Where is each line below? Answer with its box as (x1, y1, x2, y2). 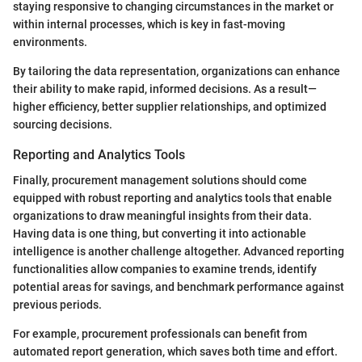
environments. (13, 36, 87, 49)
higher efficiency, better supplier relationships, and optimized (13, 100, 326, 114)
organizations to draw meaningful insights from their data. (13, 209, 312, 223)
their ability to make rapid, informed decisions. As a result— (13, 82, 317, 96)
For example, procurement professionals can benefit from (13, 327, 307, 341)
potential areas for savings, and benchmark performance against (13, 280, 344, 294)
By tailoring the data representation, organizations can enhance (13, 65, 340, 78)
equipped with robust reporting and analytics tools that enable (13, 192, 332, 205)
